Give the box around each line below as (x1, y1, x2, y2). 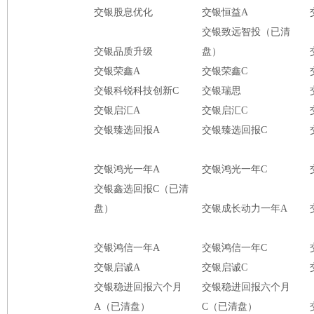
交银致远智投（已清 (202, 27, 290, 37)
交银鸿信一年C (202, 243, 267, 253)
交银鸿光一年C (202, 164, 267, 175)
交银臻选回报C (202, 125, 267, 135)
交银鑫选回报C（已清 (94, 184, 189, 194)
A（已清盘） (94, 301, 150, 312)
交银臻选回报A (94, 125, 160, 135)
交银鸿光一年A (94, 164, 160, 175)
